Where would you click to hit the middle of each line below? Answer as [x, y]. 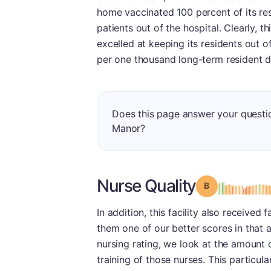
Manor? [129, 128]
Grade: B [227, 185]
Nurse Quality [146, 186]
